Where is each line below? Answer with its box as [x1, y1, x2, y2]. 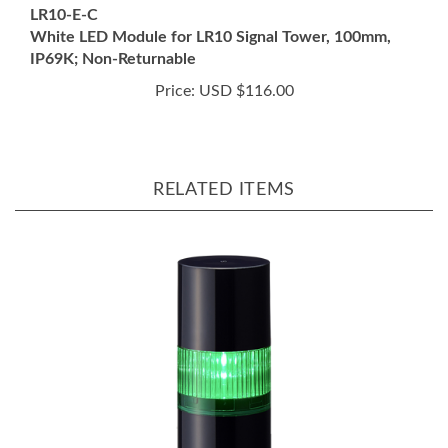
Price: [154, 48, 195, 64]
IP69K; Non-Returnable [30, 16, 196, 32]
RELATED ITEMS [153, 146, 295, 164]
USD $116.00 [194, 48, 294, 64]
